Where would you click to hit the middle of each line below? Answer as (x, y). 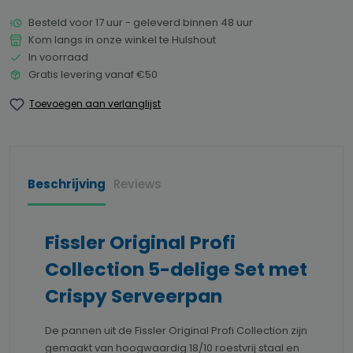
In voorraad (58, 58)
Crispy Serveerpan (134, 296)
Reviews (137, 184)
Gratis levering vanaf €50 (93, 75)
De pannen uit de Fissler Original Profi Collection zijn (176, 331)
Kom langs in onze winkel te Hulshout (122, 40)
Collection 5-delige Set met (176, 269)
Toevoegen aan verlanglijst (95, 104)
